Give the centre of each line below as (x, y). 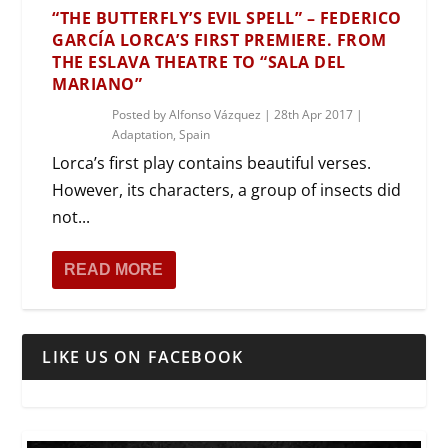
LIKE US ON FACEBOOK (143, 356)
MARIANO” (97, 83)
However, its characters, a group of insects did (227, 189)
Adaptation (143, 134)
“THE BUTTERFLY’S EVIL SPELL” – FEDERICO (227, 17)
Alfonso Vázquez (215, 114)
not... (71, 216)
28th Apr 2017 (314, 114)
